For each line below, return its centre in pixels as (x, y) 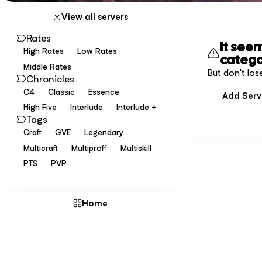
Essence (104, 91)
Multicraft (40, 147)
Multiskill (136, 147)
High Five (40, 107)
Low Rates (97, 51)
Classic (61, 91)
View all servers (94, 17)
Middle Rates (47, 66)
